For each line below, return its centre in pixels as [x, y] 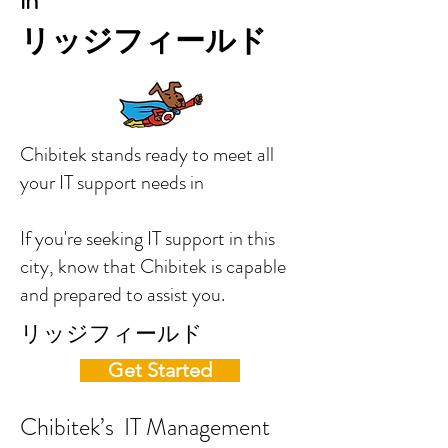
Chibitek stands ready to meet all [147, 154]
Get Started [160, 370]
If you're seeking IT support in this [147, 238]
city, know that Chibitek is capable [153, 266]
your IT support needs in [158, 182]
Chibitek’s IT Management [145, 427]
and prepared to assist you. [122, 294]
